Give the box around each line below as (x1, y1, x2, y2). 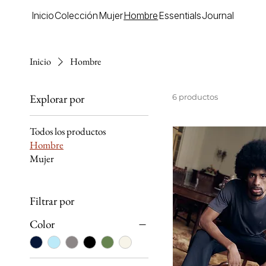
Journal (202, 9, 235, 22)
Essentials (159, 9, 202, 22)
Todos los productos (30, 125, 106, 138)
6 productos (172, 92, 218, 102)
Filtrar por (30, 194, 74, 208)
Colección (55, 9, 99, 22)
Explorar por (30, 91, 84, 106)
